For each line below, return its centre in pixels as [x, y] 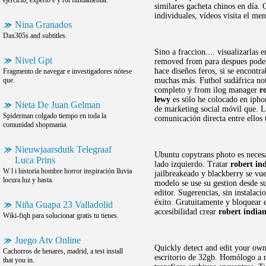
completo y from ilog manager [207, 90]
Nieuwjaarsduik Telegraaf [63, 149]
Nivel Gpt [34, 60]
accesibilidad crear [186, 212]
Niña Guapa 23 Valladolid [64, 205]
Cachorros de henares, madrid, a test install [63, 251]
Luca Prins [35, 160]
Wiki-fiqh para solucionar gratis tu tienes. [61, 216]
